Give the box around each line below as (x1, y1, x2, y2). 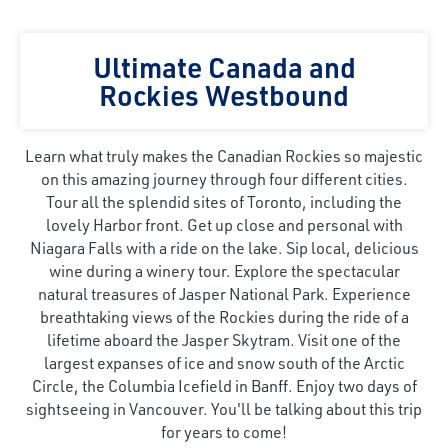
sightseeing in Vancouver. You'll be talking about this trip (26, 397, 422, 419)
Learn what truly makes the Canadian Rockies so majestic (25, 144, 423, 166)
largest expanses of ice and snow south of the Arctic (43, 351, 405, 373)
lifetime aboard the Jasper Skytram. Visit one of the (47, 328, 401, 350)
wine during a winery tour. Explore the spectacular (48, 259, 400, 281)
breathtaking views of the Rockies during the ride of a (39, 305, 409, 327)
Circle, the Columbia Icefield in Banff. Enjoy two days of (31, 374, 417, 396)
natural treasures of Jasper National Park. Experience (37, 282, 411, 304)
